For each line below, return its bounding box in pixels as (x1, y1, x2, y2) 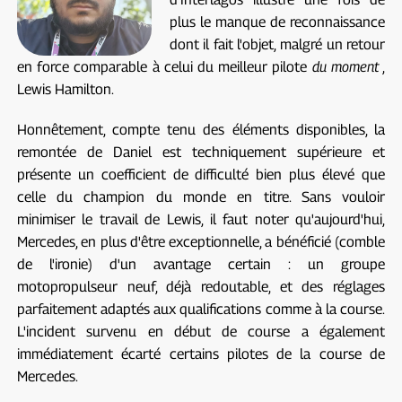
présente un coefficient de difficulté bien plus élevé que (16, 165, 386, 183)
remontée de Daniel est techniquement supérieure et (16, 143, 386, 161)
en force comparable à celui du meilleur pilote (16, 57, 312, 75)
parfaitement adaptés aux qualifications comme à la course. (16, 300, 386, 318)
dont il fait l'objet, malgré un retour (169, 35, 386, 53)
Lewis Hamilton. (16, 80, 114, 98)
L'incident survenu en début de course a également (16, 322, 386, 340)
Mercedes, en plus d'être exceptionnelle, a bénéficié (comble (16, 232, 386, 250)
